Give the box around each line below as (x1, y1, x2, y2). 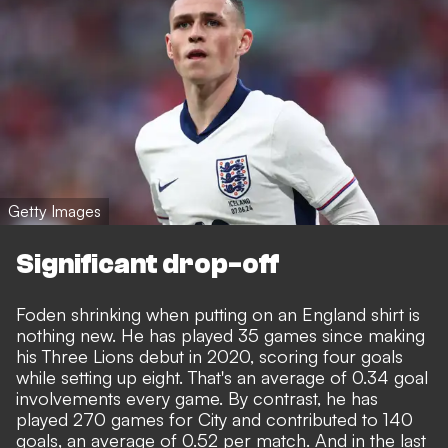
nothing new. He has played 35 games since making (16, 324, 425, 347)
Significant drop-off (16, 248, 280, 281)
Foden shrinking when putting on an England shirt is (16, 303, 420, 326)
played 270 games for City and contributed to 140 (16, 408, 413, 431)
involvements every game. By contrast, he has (16, 387, 378, 410)
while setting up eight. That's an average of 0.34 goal (16, 366, 428, 389)
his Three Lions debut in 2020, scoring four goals (16, 345, 403, 368)
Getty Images (8, 201, 101, 221)
